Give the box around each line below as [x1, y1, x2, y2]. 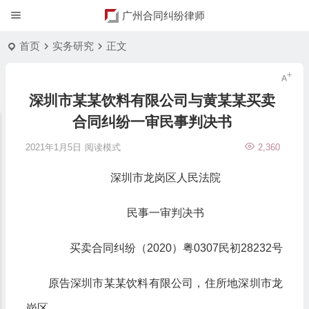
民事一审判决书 [126, 207, 204, 219]
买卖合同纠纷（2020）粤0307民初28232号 [69, 242, 283, 254]
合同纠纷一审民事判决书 [72, 114, 232, 130]
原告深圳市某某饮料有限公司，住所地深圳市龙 [48, 277, 283, 289]
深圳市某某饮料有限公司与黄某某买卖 [28, 92, 275, 108]
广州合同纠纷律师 [121, 10, 205, 21]
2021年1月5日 [25, 142, 81, 152]
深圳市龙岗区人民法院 [110, 172, 221, 183]
